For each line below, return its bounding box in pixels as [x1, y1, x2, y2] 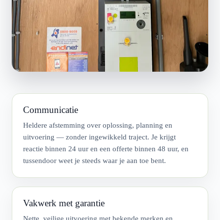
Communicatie [23, 104, 78, 115]
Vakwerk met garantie [23, 197, 105, 208]
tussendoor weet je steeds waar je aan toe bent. [23, 156, 166, 165]
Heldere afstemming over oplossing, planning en [23, 121, 172, 129]
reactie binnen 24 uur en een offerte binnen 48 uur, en [23, 144, 189, 153]
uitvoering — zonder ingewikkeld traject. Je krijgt [23, 133, 176, 141]
